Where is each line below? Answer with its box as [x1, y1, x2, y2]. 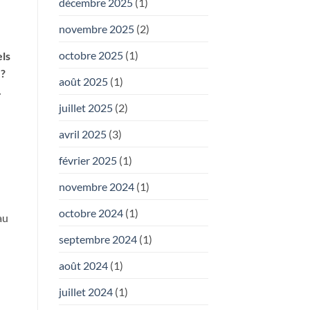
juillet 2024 [58, 284, 113, 298]
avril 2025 [58, 127, 107, 140]
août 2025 [58, 74, 108, 88]
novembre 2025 [58, 21, 134, 35]
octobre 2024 [58, 206, 123, 219]
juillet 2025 [58, 100, 113, 114]
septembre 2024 [58, 232, 137, 246]
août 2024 [58, 258, 108, 272]
